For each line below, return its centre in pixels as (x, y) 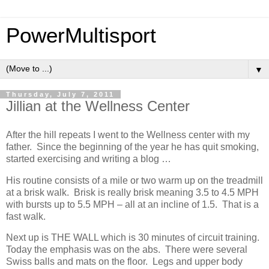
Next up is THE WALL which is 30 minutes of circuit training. (134, 238)
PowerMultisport (81, 35)
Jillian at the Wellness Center (98, 106)
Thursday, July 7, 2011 (60, 94)
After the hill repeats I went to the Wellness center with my (128, 134)
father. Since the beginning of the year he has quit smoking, (132, 147)
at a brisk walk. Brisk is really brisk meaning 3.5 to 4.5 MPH (132, 192)
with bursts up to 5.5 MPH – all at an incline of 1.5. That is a (132, 204)
